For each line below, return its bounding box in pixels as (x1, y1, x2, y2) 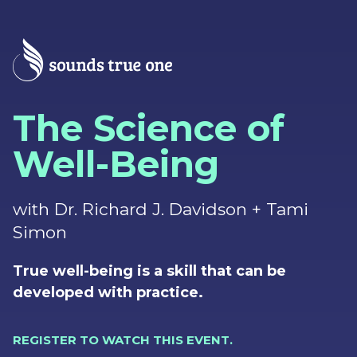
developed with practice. (13, 284, 207, 302)
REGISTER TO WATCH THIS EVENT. (13, 331, 236, 347)
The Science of (13, 105, 284, 150)
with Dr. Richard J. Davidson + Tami (13, 198, 308, 219)
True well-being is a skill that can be (13, 262, 286, 280)
